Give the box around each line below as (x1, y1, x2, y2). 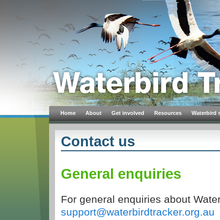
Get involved (111, 110, 144, 116)
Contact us (61, 134, 135, 149)
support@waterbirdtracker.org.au (61, 206, 215, 218)
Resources (154, 110, 182, 116)
